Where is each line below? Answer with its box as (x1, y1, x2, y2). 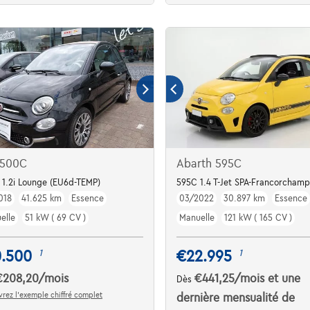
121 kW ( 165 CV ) (224, 212, 292, 223)
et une (267, 272, 300, 285)
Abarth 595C (176, 157, 241, 170)
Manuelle (179, 212, 215, 223)
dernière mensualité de (176, 291, 295, 304)
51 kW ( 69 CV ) (25, 212, 86, 223)
